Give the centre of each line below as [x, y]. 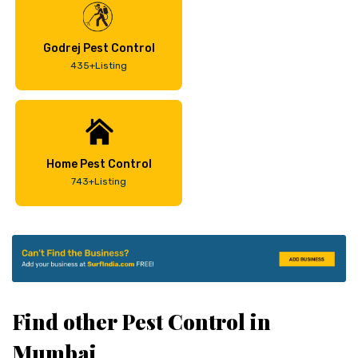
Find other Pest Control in [141, 321]
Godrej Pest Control [99, 48]
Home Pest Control [99, 164]
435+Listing [99, 65]
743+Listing [99, 181]
